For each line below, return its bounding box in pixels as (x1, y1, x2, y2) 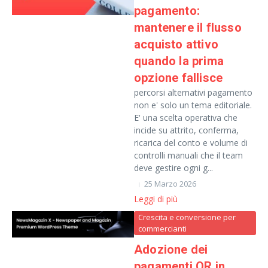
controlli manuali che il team (134, 150, 243, 161)
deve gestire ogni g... (134, 162, 213, 173)
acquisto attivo (134, 37, 218, 51)
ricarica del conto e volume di (134, 137, 248, 148)
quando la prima (134, 54, 224, 68)
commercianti (138, 223, 187, 234)
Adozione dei (134, 242, 208, 257)
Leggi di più (134, 193, 178, 205)
